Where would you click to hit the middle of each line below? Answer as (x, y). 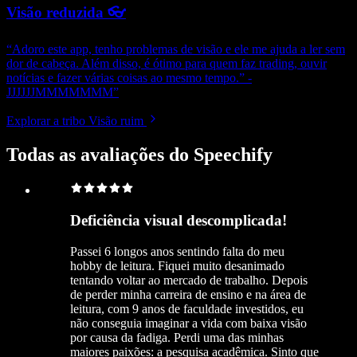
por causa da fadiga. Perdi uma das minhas (177, 337)
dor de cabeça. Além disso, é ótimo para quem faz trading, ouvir (167, 63)
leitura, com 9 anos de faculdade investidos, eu (187, 308)
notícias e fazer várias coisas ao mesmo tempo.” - (129, 77)
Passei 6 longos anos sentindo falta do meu (177, 251)
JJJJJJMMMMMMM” (63, 92)
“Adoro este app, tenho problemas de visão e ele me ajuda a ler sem (176, 49)
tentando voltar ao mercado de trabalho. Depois (189, 280)
